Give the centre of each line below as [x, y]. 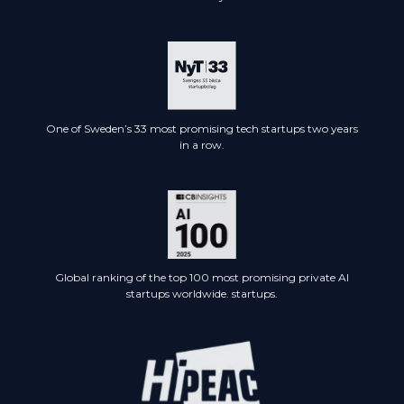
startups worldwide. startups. [202, 294]
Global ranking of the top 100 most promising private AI [202, 278]
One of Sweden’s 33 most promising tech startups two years [202, 129]
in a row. [202, 145]
